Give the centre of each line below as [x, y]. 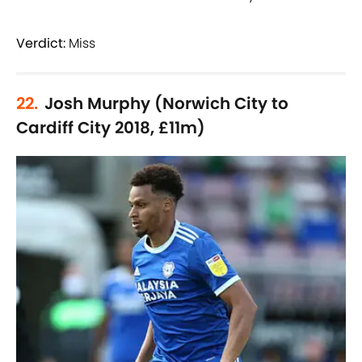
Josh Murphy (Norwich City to [166, 104]
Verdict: [41, 44]
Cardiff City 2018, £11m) [111, 128]
